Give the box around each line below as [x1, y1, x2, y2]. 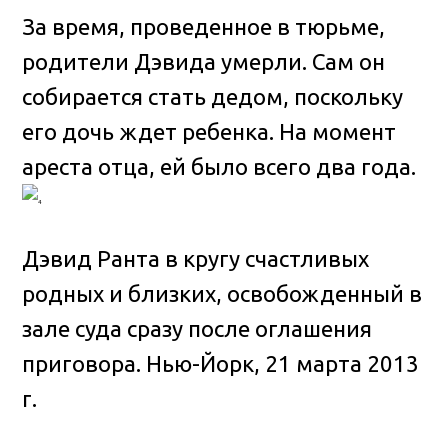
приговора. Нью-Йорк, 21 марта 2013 [22, 351, 420, 377]
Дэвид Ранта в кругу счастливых [22, 246, 370, 272]
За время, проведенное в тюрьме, [22, 13, 386, 39]
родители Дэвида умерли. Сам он [22, 48, 386, 74]
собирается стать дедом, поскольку [22, 83, 404, 109]
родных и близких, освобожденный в [22, 281, 423, 307]
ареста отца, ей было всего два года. [22, 153, 417, 179]
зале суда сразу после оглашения [22, 316, 373, 342]
